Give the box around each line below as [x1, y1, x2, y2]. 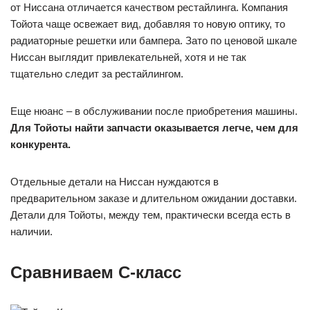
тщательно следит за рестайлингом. [10, 67, 183, 80]
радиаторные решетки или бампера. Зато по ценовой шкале [10, 34, 297, 46]
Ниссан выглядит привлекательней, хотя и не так [10, 51, 246, 63]
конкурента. [10, 138, 71, 150]
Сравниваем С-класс [10, 262, 181, 282]
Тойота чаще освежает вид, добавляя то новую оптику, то [10, 17, 285, 30]
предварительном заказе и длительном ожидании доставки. [10, 192, 297, 204]
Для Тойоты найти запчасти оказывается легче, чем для [10, 121, 298, 134]
